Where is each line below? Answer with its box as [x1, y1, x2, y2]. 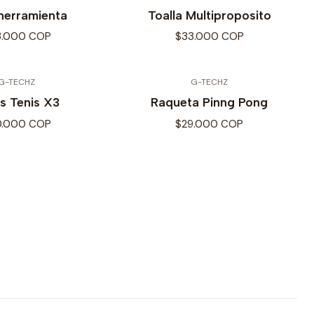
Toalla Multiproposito [147, 8, 271, 23]
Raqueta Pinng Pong [151, 95, 268, 110]
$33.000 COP [175, 29, 244, 44]
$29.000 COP [175, 116, 243, 131]
